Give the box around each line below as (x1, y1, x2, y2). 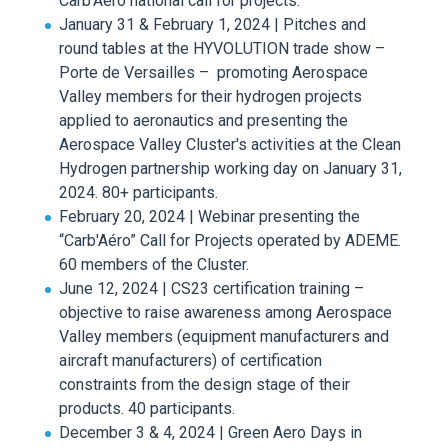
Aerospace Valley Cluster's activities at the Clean (59, 135, 401, 154)
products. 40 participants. (59, 399, 235, 418)
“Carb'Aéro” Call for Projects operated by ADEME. (59, 231, 401, 250)
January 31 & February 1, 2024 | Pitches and (59, 15, 366, 34)
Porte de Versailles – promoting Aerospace (59, 63, 368, 82)
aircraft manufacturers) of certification (59, 351, 322, 370)
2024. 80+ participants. (59, 183, 218, 202)
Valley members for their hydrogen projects (59, 87, 362, 106)
